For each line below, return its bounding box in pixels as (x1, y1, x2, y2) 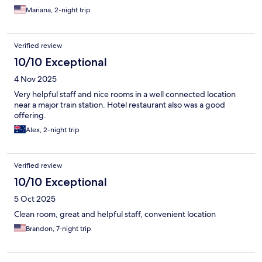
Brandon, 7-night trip (26, 224, 91, 234)
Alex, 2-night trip (26, 125, 80, 135)
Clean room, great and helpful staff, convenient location (14, 209, 216, 220)
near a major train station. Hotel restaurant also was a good (14, 99, 225, 111)
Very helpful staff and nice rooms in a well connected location (14, 89, 236, 100)
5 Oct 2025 (14, 194, 56, 205)
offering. (14, 110, 46, 121)
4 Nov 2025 (14, 74, 57, 85)
